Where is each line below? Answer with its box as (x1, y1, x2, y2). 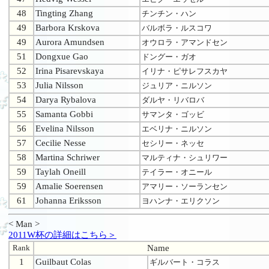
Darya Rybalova (35, 95, 96, 105)
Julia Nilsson (35, 80, 83, 91)
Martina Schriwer (35, 153, 100, 163)
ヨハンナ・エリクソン (142, 196, 220, 206)
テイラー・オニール (142, 168, 212, 177)
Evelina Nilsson (35, 124, 94, 134)
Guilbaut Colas (35, 257, 91, 267)
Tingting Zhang (35, 8, 93, 19)
